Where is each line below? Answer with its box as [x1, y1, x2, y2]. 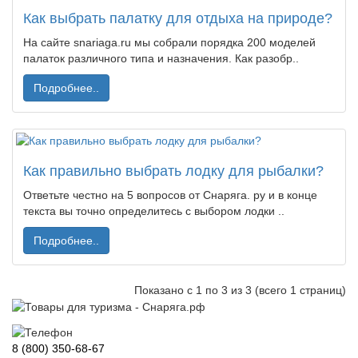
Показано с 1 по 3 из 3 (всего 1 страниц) [134, 284, 346, 296]
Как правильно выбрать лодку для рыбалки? [23, 163, 324, 179]
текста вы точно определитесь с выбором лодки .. [23, 205, 284, 217]
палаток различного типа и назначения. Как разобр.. [23, 52, 299, 65]
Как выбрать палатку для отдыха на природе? [23, 10, 332, 26]
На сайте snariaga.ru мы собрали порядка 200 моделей [23, 36, 316, 49]
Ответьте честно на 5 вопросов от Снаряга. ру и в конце [23, 189, 317, 201]
